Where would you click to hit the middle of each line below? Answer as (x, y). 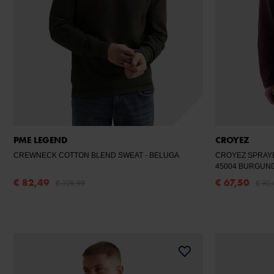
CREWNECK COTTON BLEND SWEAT (79, 155)
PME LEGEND (40, 140)
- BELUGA (164, 155)
